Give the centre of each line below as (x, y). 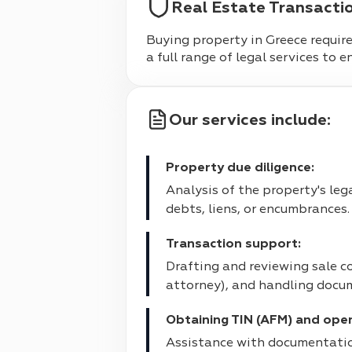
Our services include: (257, 120)
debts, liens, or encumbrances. (258, 209)
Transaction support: (237, 243)
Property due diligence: (244, 167)
